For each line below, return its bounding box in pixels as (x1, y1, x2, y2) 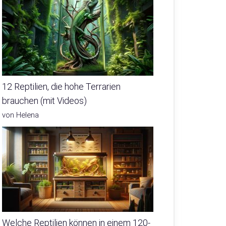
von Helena (2, 110, 39, 120)
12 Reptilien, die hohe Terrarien (2, 81, 121, 92)
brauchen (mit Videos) (2, 95, 87, 106)
